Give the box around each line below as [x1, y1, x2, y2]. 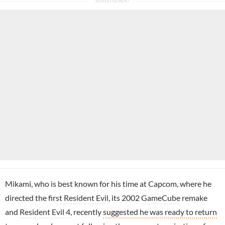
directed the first [5, 192, 64, 202]
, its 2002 [108, 192, 141, 202]
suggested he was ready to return [103, 206, 217, 216]
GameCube [141, 192, 180, 202]
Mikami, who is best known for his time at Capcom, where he [5, 178, 211, 188]
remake [180, 192, 207, 202]
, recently [70, 206, 103, 216]
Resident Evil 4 [20, 206, 70, 216]
